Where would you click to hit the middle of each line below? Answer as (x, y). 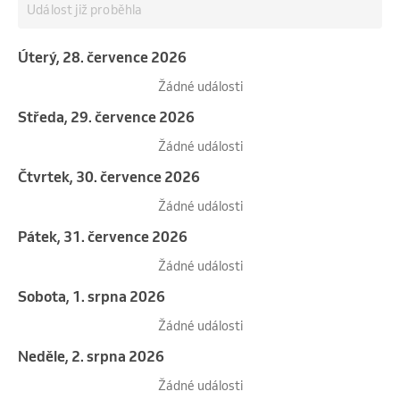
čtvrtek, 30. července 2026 (113, 176)
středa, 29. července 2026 (111, 117)
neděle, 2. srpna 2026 (96, 356)
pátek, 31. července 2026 (107, 236)
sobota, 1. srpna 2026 (96, 296)
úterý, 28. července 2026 (108, 57)
